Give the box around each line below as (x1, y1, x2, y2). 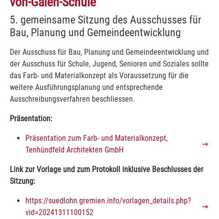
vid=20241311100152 (25, 207, 93, 217)
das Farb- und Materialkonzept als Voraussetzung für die (10, 70, 189, 80)
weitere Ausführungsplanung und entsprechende (10, 82, 163, 92)
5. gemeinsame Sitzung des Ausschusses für (10, 13, 201, 26)
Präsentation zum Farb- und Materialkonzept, (25, 133, 168, 143)
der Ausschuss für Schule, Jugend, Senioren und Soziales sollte (10, 59, 209, 68)
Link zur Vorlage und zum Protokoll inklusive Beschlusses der (10, 164, 203, 174)
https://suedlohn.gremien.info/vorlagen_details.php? (25, 196, 191, 205)
